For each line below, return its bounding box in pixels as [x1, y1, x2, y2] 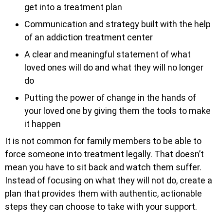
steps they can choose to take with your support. [5, 201, 197, 212]
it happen [24, 118, 61, 129]
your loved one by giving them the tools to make [24, 105, 211, 116]
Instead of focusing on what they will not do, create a [5, 175, 212, 185]
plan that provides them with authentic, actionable [5, 188, 202, 199]
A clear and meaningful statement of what [24, 49, 191, 59]
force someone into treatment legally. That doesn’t [5, 148, 204, 159]
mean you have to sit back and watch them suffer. [5, 162, 201, 172]
